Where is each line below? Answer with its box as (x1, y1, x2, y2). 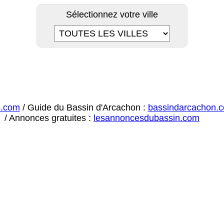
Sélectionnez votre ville (66, 9, 158, 19)
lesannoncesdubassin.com (93, 113, 199, 123)
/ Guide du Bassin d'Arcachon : (19, 102, 148, 112)
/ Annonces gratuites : (4, 113, 93, 123)
